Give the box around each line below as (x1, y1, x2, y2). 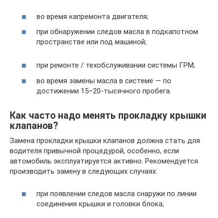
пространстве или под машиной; (36, 37, 146, 46)
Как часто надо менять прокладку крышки (10, 109, 206, 121)
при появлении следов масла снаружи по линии (36, 189, 197, 198)
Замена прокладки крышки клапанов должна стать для (10, 136, 200, 145)
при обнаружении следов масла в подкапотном (36, 27, 198, 36)
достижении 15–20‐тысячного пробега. (36, 86, 171, 95)
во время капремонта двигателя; (36, 12, 148, 21)
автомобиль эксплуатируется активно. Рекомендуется (10, 156, 198, 165)
